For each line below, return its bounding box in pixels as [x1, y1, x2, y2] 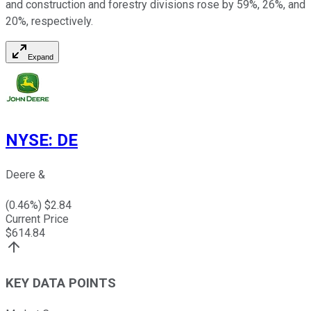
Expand [28, 53, 53, 62]
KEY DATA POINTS [6, 275, 116, 291]
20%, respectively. [6, 15, 93, 28]
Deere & [6, 168, 45, 182]
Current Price [6, 212, 69, 226]
